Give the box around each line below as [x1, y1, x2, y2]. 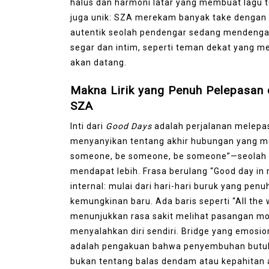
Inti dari [70, 121, 106, 131]
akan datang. [70, 57, 127, 67]
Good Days [106, 121, 152, 131]
